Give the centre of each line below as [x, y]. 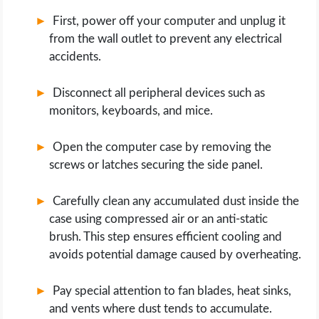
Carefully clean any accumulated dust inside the [176, 201]
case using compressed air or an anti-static [159, 219]
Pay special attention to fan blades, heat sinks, [172, 291]
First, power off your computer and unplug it [169, 21]
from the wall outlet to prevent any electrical [166, 39]
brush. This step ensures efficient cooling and [166, 237]
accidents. [75, 57]
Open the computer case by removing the [162, 147]
